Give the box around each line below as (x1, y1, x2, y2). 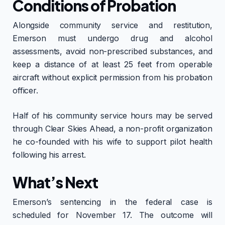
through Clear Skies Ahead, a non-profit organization (13, 123, 212, 134)
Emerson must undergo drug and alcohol (13, 33, 212, 43)
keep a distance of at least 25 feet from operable (13, 59, 212, 69)
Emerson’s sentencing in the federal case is (13, 196, 212, 207)
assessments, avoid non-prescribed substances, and (13, 46, 212, 56)
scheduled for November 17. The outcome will (13, 209, 212, 220)
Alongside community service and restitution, (13, 20, 212, 30)
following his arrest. (13, 149, 86, 160)
